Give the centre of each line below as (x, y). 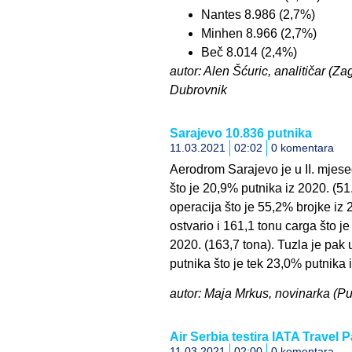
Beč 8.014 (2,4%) (249, 53)
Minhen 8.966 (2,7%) (258, 34)
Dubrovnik (198, 90)
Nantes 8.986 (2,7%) (258, 15)
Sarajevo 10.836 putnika (240, 133)
